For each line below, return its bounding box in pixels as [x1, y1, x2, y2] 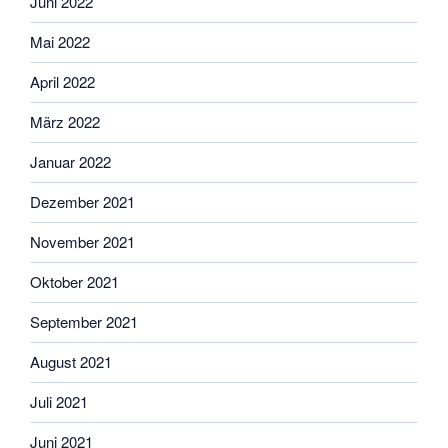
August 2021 [30, 351, 112, 372]
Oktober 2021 [30, 271, 119, 292]
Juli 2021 [30, 391, 88, 412]
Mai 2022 [30, 31, 90, 52]
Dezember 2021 [30, 191, 135, 212]
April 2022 [30, 71, 95, 92]
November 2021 [30, 231, 135, 252]
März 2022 [30, 111, 100, 132]
